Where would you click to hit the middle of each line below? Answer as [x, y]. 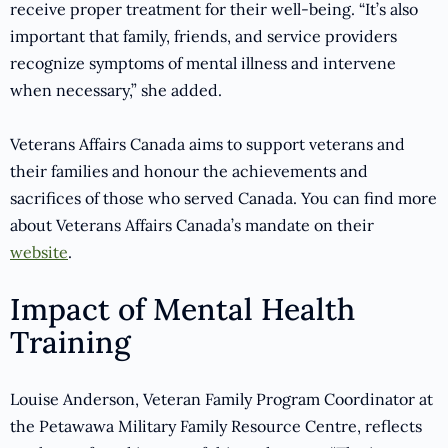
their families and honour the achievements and [189, 171]
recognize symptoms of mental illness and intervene [203, 63]
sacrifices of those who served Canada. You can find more [223, 198]
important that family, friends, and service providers [203, 36]
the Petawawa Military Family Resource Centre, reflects [216, 426]
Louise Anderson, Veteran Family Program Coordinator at [221, 399]
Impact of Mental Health [182, 309]
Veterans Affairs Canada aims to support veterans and [207, 144]
